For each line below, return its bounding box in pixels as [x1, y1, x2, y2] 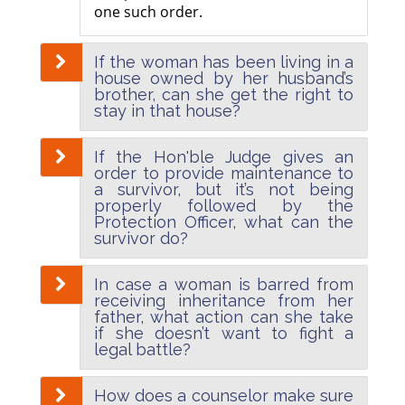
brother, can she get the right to [94, 85, 353, 105]
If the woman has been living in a [94, 52, 353, 72]
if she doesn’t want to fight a [94, 324, 353, 344]
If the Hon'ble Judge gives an [94, 147, 353, 167]
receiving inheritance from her [94, 291, 353, 311]
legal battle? [94, 340, 191, 360]
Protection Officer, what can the [94, 212, 353, 232]
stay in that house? [94, 101, 240, 121]
